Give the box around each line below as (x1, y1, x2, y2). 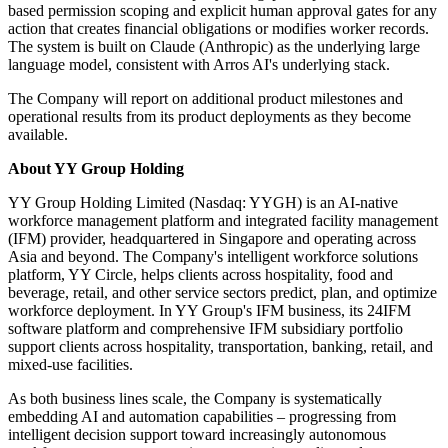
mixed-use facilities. (8, 356, 133, 374)
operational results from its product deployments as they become (8, 108, 411, 126)
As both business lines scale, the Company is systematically (8, 390, 382, 408)
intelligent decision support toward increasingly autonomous (8, 426, 386, 444)
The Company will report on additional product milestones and (8, 90, 403, 108)
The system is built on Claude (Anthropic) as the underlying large (8, 38, 420, 56)
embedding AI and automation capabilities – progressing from (8, 408, 396, 426)
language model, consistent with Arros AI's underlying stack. (8, 56, 390, 74)
